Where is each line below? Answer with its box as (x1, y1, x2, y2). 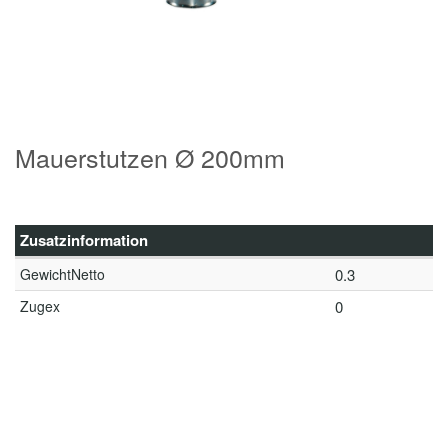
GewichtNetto (20, 264, 105, 284)
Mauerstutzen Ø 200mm (15, 139, 285, 175)
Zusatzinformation (20, 229, 148, 251)
